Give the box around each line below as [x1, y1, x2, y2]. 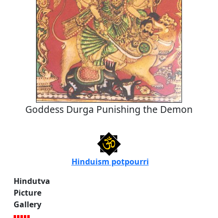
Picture [14, 187, 43, 198]
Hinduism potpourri [71, 156, 149, 167]
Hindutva [14, 175, 50, 186]
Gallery [14, 199, 41, 210]
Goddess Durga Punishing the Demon [25, 102, 193, 116]
